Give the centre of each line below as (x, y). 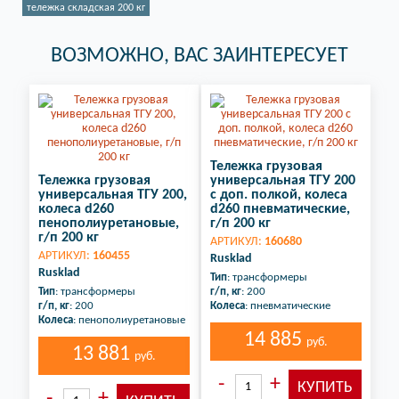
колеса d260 (76, 209)
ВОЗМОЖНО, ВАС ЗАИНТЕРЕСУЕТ (199, 56)
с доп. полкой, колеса (278, 195)
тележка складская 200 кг (86, 8)
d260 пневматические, (280, 209)
